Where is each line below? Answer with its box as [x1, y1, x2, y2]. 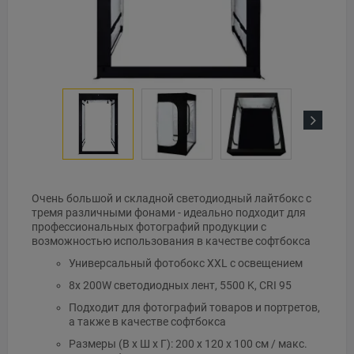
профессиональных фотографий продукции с [32, 220, 266, 234]
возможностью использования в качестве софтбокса [32, 235, 311, 248]
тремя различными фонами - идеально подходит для [32, 206, 306, 220]
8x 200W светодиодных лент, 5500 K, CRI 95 [68, 279, 292, 292]
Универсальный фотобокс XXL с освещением [68, 257, 303, 270]
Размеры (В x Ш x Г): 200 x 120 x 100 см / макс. [68, 337, 307, 351]
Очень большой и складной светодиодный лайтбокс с [32, 192, 311, 205]
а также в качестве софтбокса [68, 315, 226, 329]
